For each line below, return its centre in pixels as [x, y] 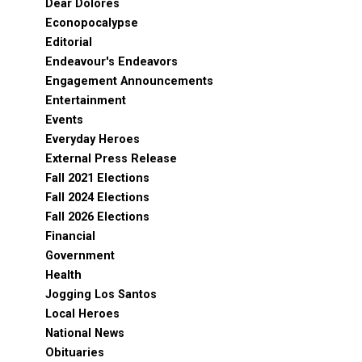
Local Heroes [82, 314]
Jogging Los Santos [101, 295]
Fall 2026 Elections [97, 217]
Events [64, 120]
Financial [70, 236]
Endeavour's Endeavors [112, 62]
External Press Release [111, 159]
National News [85, 333]
